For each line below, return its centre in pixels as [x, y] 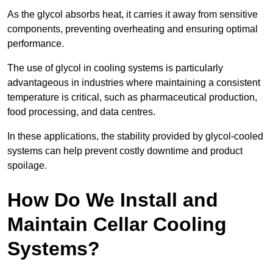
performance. [36, 43]
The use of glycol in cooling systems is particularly [115, 68]
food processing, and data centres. [81, 112]
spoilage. [27, 165]
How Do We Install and [113, 200]
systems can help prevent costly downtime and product [125, 151]
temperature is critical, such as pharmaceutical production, [132, 97]
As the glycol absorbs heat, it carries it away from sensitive [133, 14]
